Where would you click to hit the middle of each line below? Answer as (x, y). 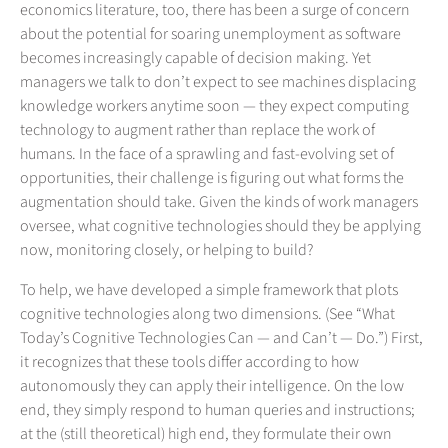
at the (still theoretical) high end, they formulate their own (206, 434)
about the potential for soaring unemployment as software (210, 34)
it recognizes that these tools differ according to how (189, 362)
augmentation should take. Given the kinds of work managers (219, 202)
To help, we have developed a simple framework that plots (209, 290)
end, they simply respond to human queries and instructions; (217, 410)
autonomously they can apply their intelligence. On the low (212, 386)
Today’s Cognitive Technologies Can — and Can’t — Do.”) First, (221, 338)
